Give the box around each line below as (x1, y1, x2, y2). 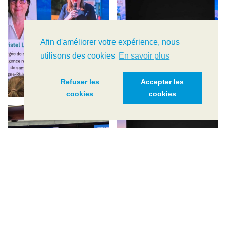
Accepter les (141, 78, 184, 86)
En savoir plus (119, 51, 170, 61)
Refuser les (60, 78, 99, 86)
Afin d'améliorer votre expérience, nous (40, 38, 180, 47)
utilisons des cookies (40, 51, 117, 61)
